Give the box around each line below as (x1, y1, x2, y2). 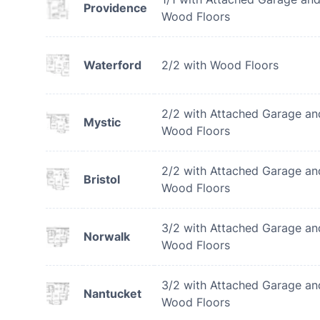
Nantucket (84, 286, 141, 301)
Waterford (84, 58, 141, 72)
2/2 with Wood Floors (161, 58, 279, 72)
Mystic (84, 115, 121, 129)
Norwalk (84, 229, 130, 244)
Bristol (84, 172, 120, 186)
